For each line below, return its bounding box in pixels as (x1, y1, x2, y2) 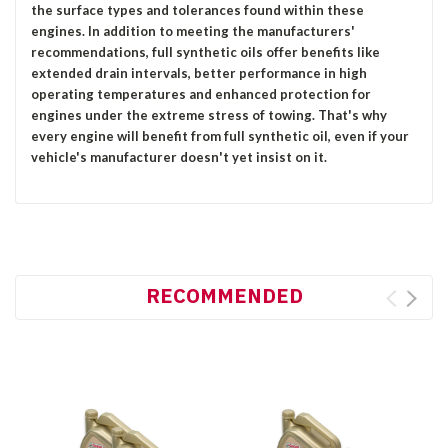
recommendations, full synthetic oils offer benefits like (31, 44, 380, 61)
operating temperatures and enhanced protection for (31, 86, 371, 103)
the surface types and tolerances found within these (31, 2, 364, 19)
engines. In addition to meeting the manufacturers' (31, 23, 355, 40)
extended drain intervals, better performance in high (31, 65, 367, 82)
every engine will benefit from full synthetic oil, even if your (31, 128, 409, 145)
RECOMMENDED (145, 282, 303, 310)
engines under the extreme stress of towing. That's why (31, 107, 387, 124)
